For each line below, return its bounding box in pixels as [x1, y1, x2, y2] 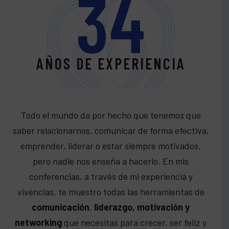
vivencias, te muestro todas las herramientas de [17, 186, 204, 197]
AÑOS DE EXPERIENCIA [36, 54, 186, 73]
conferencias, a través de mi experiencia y [29, 171, 193, 182]
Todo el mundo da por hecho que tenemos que [20, 109, 201, 121]
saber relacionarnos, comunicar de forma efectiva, [12, 125, 209, 136]
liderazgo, [94, 201, 137, 213]
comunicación [32, 201, 89, 213]
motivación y [137, 201, 190, 213]
